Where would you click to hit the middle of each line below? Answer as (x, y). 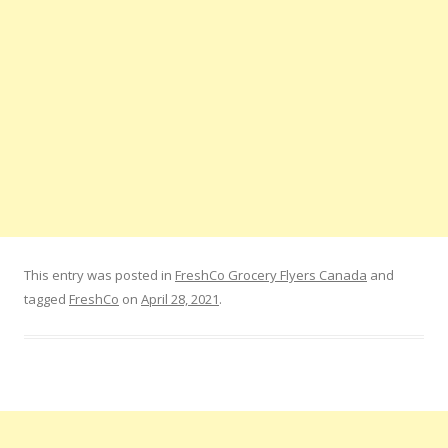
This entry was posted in (99, 274)
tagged (46, 298)
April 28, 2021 (180, 298)
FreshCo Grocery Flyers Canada (271, 274)
